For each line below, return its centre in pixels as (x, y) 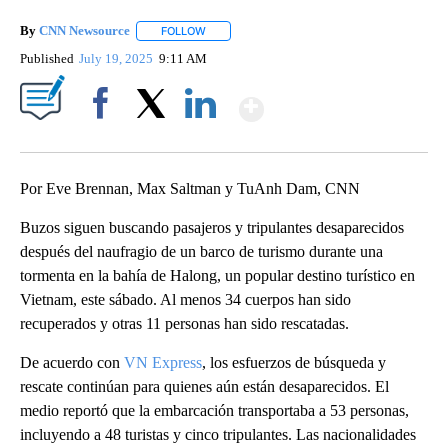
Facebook (104, 138)
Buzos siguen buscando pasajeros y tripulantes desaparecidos (212, 228)
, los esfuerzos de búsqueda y (294, 363)
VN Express (163, 363)
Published (47, 59)
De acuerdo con (72, 363)
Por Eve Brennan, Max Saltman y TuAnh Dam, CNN (190, 189)
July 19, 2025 (118, 59)
